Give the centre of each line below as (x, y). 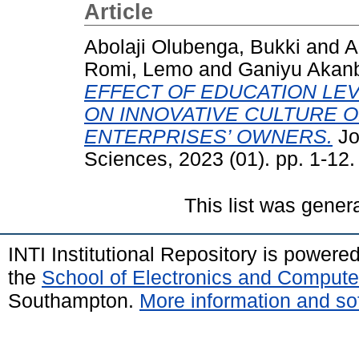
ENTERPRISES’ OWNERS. (208, 136)
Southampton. (74, 300)
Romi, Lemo (139, 69)
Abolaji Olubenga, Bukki (192, 46)
